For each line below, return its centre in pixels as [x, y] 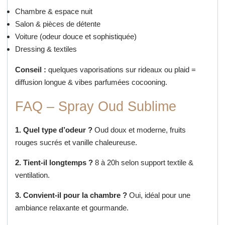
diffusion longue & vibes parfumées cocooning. [91, 82]
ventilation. [32, 175]
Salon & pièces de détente [58, 24]
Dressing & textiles [46, 49]
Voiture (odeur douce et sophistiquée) [76, 36]
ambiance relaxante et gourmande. [72, 207]
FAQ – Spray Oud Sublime [95, 106]
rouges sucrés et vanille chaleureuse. [76, 142]
